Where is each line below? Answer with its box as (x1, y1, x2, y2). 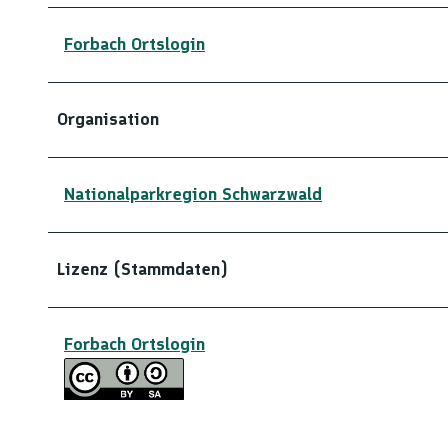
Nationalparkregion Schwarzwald (64, 183, 322, 206)
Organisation (57, 108, 159, 131)
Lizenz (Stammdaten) (57, 258, 228, 281)
